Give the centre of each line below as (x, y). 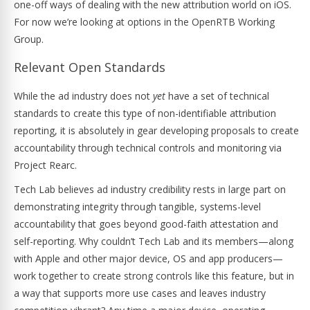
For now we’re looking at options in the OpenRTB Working (144, 22)
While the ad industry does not (83, 96)
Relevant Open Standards (90, 67)
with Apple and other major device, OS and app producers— (148, 258)
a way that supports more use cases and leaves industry (140, 293)
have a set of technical (217, 96)
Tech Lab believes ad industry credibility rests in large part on (150, 189)
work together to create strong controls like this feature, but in (154, 276)
